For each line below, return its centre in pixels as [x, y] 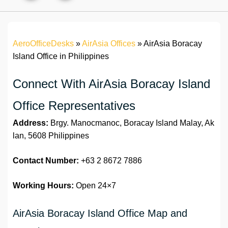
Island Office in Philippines [61, 56]
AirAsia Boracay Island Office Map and [100, 213]
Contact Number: [46, 161]
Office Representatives [74, 106]
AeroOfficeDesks [43, 44]
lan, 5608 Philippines [51, 136]
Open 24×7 [95, 186]
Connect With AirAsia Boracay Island [111, 84]
